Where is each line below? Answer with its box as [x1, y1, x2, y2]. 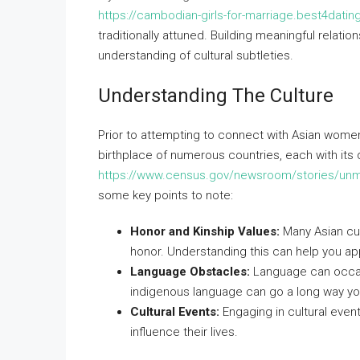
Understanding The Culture [98, 84, 333, 107]
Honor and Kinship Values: [130, 224, 280, 239]
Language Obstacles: [130, 264, 250, 279]
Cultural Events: [130, 305, 219, 319]
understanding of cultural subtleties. [98, 48, 293, 63]
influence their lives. [130, 325, 238, 339]
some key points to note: [98, 188, 233, 202]
